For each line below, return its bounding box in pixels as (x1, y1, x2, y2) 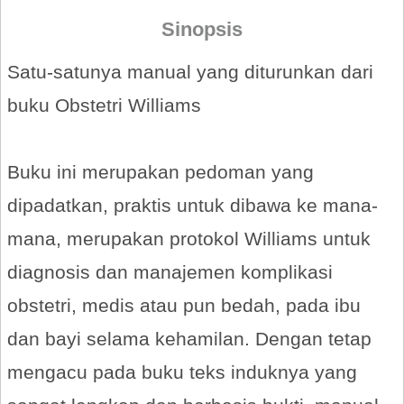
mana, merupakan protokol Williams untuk (7, 228, 371, 249)
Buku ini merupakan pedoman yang (7, 161, 314, 182)
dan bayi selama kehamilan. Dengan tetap (7, 328, 372, 349)
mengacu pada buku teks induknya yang (7, 362, 357, 382)
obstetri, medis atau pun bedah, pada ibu (7, 295, 361, 316)
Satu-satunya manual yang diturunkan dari (7, 61, 373, 82)
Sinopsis (161, 18, 243, 41)
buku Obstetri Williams (7, 95, 201, 115)
